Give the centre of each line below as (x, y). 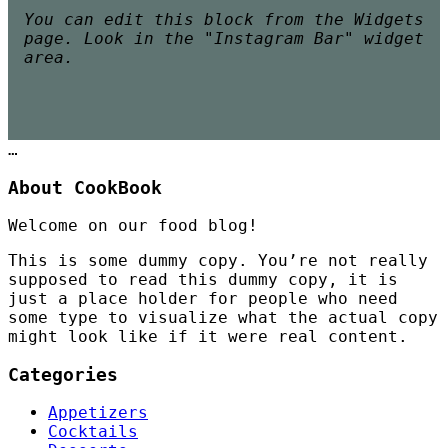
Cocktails (93, 431)
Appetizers (98, 412)
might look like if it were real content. (208, 336)
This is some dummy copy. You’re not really (218, 260)
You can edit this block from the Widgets (224, 19)
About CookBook (85, 187)
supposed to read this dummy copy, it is (203, 279)
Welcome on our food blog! (133, 225)
